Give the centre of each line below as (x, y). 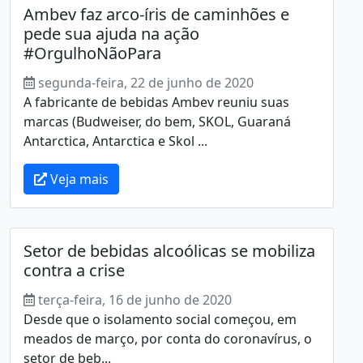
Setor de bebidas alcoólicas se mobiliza (169, 250)
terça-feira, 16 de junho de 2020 (135, 299)
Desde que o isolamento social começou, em (160, 319)
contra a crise (74, 270)
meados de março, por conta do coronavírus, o (168, 338)
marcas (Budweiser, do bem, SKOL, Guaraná (157, 121)
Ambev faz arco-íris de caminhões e (156, 14)
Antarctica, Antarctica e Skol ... (115, 141)
